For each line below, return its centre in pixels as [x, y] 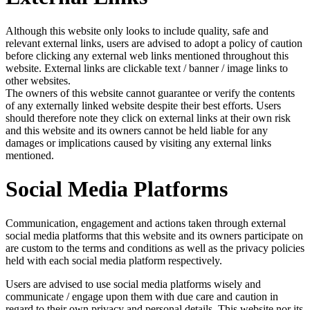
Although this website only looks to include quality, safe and [137, 30]
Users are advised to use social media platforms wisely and [133, 284]
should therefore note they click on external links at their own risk [148, 118]
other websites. [38, 80]
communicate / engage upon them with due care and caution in [142, 296]
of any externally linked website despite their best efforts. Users [143, 105]
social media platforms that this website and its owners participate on [154, 235]
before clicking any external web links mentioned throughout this [147, 55]
